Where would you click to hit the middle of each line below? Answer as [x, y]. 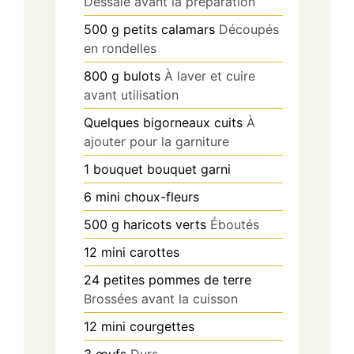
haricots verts [165, 225]
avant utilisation [131, 95]
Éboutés [235, 225]
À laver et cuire [210, 76]
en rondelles [120, 49]
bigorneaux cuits [193, 123]
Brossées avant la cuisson [161, 299]
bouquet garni [189, 169]
